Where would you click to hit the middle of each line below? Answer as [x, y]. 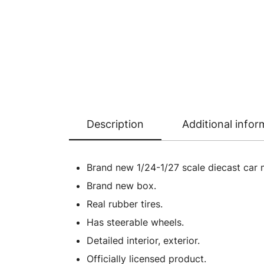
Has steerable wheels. [135, 222]
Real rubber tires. [125, 204]
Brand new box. [121, 186]
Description [115, 124]
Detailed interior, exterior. [143, 240]
